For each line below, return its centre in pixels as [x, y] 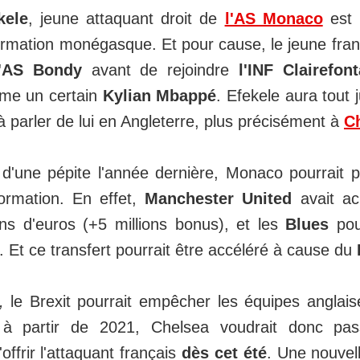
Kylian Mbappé [160, 96]
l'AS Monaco [274, 19]
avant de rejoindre [160, 70]
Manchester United [219, 199]
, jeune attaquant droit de [127, 19]
